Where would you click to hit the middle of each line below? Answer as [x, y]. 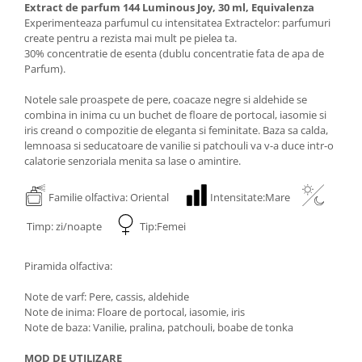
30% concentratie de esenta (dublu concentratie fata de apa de [174, 53]
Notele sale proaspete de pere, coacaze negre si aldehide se [166, 99]
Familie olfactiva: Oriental [116, 197]
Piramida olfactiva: [68, 265]
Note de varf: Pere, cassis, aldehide [107, 296]
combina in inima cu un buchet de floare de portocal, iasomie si [175, 114]
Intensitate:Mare [255, 197]
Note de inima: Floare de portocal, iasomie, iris [135, 311]
